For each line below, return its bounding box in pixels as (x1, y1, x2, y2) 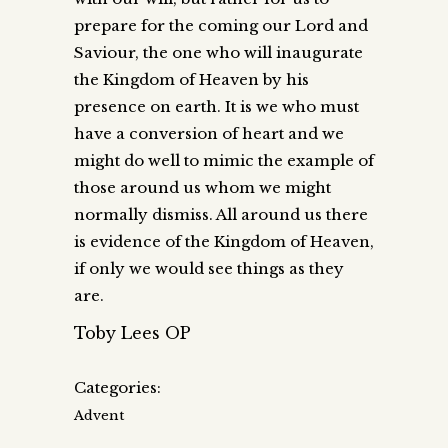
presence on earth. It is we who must (74, 96, 359, 116)
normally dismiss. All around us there (74, 204, 368, 224)
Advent (74, 406, 124, 424)
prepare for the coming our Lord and (74, 15, 368, 35)
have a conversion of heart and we (74, 123, 344, 143)
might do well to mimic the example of (74, 150, 374, 170)
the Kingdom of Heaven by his (74, 69, 309, 89)
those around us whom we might (74, 177, 331, 197)
